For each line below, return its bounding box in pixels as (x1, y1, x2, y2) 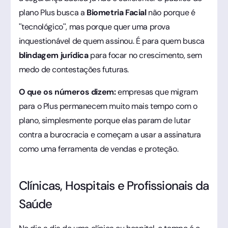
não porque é (146, 7, 195, 18)
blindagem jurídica (18, 49, 89, 61)
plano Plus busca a (18, 7, 87, 18)
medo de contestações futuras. (18, 64, 129, 75)
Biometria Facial (86, 7, 147, 18)
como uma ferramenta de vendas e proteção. (18, 143, 179, 154)
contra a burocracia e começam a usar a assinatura (18, 129, 201, 140)
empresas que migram (116, 86, 198, 97)
